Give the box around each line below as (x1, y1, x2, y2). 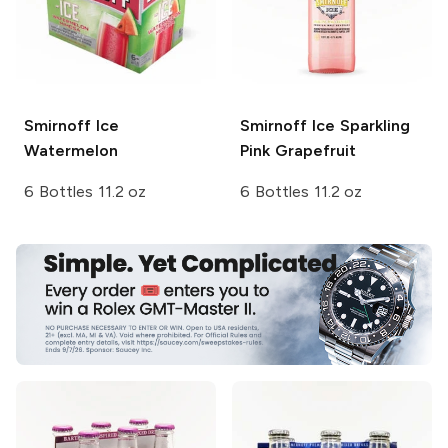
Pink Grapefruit (240, 140, 356, 160)
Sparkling (334, 115, 410, 135)
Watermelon (24, 140, 118, 160)
